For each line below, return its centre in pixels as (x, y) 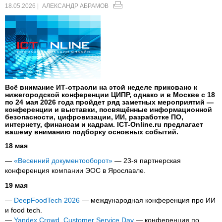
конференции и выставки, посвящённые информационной (109, 110)
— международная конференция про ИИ (148, 200)
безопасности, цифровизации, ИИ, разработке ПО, (94, 117)
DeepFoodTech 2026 (47, 200)
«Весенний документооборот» (63, 161)
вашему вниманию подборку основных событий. (92, 132)
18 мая (16, 146)
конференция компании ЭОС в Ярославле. (75, 171)
